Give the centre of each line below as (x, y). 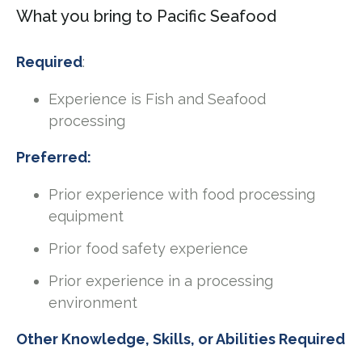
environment (93, 302)
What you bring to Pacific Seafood (146, 17)
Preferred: (54, 158)
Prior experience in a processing (161, 280)
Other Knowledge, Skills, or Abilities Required (181, 339)
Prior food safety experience (148, 249)
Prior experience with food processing (182, 195)
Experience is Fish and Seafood (157, 99)
